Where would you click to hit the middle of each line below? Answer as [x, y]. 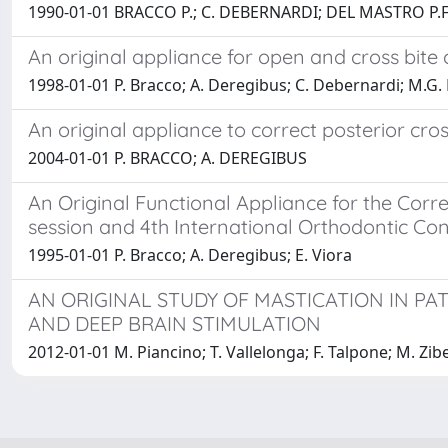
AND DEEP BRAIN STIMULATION [174, 323]
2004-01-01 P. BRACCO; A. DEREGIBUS [167, 158]
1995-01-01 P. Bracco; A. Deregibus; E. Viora [190, 255]
